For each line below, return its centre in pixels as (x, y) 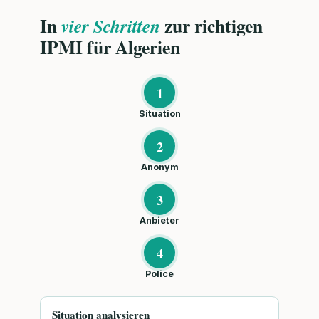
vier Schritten (111, 26)
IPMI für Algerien (110, 47)
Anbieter (159, 221)
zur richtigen (211, 26)
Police (159, 274)
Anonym (159, 167)
